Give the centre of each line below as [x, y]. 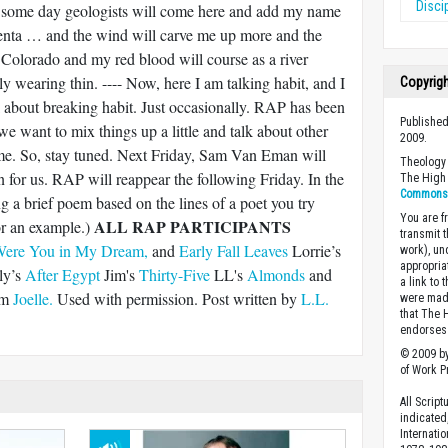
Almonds [276, 274]
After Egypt [62, 274]
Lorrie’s [314, 250]
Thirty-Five [174, 274]
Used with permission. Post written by [177, 298]
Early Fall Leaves [233, 250]
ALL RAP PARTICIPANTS [192, 226]
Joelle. [33, 298]
